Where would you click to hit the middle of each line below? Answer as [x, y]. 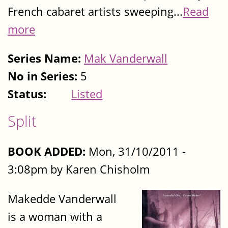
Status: [28, 94]
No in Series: [44, 76]
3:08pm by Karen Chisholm [79, 169]
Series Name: [46, 59]
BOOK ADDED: [47, 152]
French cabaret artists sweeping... [95, 11]
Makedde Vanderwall [62, 198]
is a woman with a [55, 216]
